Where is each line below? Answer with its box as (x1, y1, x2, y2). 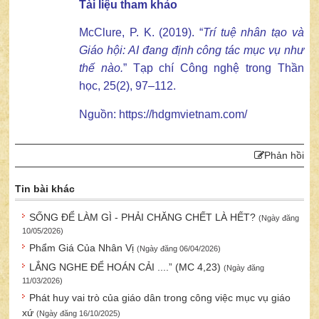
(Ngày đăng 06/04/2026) (137, 244, 221, 253)
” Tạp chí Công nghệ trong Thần (123, 62, 304, 75)
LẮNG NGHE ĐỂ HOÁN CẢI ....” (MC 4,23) (29, 261, 224, 273)
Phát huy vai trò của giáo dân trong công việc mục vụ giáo (29, 292, 291, 304)
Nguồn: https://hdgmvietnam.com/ (79, 108, 248, 120)
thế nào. (79, 62, 124, 75)
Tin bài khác (15, 183, 75, 195)
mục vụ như (240, 44, 304, 57)
